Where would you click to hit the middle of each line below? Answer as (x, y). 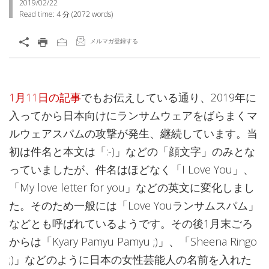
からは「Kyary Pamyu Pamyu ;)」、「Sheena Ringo (133, 241)
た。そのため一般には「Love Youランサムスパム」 (134, 205)
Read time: (38, 14)
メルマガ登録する (114, 41)
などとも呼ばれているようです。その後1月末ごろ (131, 223)
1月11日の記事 (45, 97)
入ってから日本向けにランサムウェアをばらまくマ (133, 115)
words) (101, 14)
